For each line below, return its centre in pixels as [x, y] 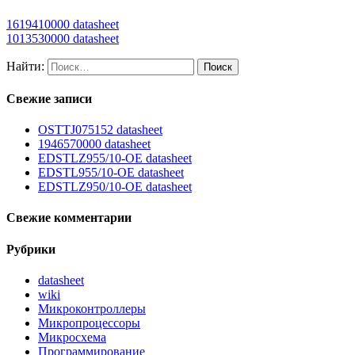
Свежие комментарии [69, 218]
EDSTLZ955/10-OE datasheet [115, 158]
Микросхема [72, 338]
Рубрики [31, 249]
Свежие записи [49, 98]
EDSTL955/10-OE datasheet [111, 173]
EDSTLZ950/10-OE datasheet [115, 187]
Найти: [25, 66]
